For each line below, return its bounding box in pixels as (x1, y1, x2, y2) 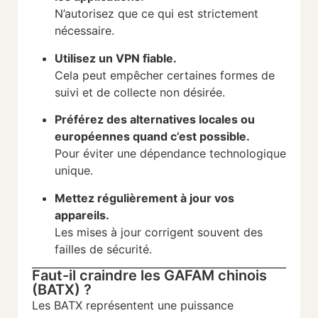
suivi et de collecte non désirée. (55, 84, 225, 99)
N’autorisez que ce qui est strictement (55, 6, 258, 21)
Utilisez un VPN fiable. (55, 50, 177, 65)
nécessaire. (55, 23, 114, 38)
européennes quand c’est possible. (55, 129, 250, 144)
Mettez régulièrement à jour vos (55, 190, 234, 205)
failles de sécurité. (55, 241, 152, 256)
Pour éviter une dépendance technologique (55, 146, 286, 161)
